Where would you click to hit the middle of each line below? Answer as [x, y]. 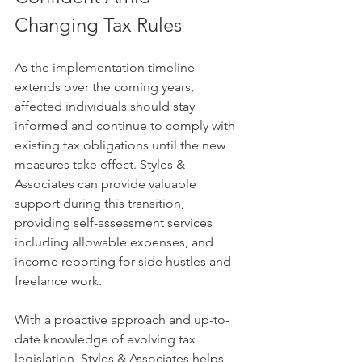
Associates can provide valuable [107, 184]
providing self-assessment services [115, 223]
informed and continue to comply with [126, 126]
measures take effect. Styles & [101, 164]
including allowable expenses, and [116, 242]
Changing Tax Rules [98, 25]
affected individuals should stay [106, 106]
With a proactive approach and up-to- [122, 320]
